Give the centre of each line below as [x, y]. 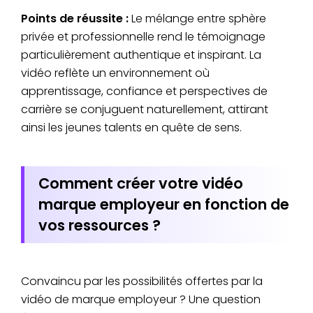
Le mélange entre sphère [197, 18]
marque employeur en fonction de [164, 204]
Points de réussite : [75, 18]
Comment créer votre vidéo [141, 183]
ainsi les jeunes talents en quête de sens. [131, 127]
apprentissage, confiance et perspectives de [144, 91]
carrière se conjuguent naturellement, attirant [145, 109]
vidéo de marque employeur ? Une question [141, 299]
